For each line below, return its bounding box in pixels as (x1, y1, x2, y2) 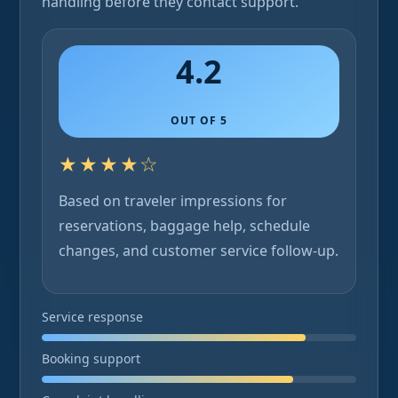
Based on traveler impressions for (59, 191, 287, 211)
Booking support (42, 350, 140, 367)
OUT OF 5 (171, 112, 227, 128)
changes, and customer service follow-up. (59, 241, 338, 260)
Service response (42, 308, 143, 325)
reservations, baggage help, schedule (59, 216, 310, 235)
